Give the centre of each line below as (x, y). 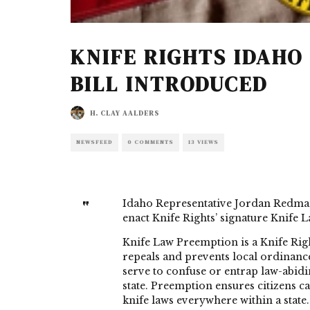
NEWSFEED (94, 142)
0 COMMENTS (151, 142)
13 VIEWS (203, 142)
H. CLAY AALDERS (125, 113)
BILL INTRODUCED (169, 84)
